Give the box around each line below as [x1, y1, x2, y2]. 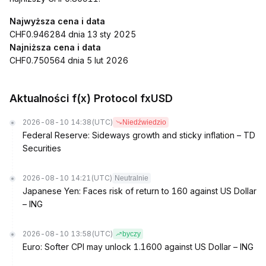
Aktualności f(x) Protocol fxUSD [9, 92, 173, 104]
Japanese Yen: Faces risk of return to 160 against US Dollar [23, 186, 256, 196]
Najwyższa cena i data [9, 16, 105, 26]
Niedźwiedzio [122, 118, 166, 126]
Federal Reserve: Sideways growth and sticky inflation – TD [23, 130, 255, 140]
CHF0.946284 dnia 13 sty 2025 [9, 29, 136, 39]
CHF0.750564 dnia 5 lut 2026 [9, 55, 128, 65]
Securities [23, 143, 61, 153]
